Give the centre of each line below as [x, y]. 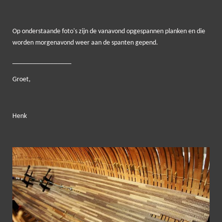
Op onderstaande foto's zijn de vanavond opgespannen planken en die [109, 32]
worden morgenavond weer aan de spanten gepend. [86, 43]
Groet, [22, 80]
